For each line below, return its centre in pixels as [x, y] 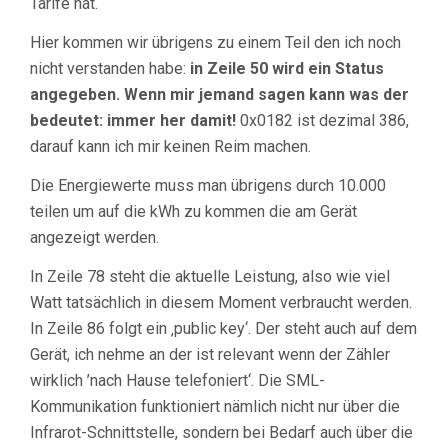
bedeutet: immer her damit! [133, 121]
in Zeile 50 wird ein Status [287, 69]
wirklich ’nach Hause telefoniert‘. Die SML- [177, 381]
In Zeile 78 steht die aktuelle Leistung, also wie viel [210, 277]
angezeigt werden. [94, 238]
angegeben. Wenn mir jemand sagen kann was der [219, 95]
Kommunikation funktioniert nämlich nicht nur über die [215, 407]
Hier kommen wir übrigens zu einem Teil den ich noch [215, 43]
